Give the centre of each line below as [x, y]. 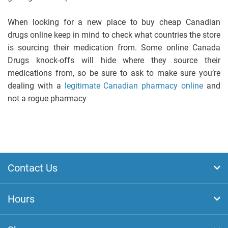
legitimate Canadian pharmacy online [134, 85]
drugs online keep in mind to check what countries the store [114, 35]
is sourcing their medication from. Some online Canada [114, 47]
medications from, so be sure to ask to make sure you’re [114, 73]
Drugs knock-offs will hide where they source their [114, 60]
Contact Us [33, 168]
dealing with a [36, 85]
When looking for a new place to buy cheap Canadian [114, 22]
